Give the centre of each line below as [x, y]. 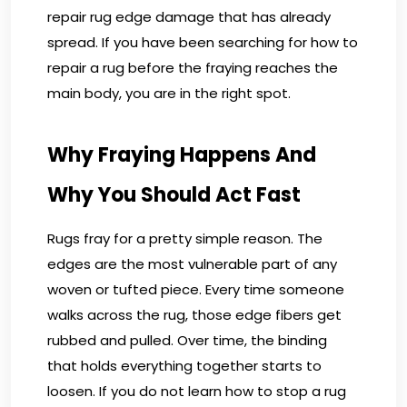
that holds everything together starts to [184, 365]
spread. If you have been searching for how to [203, 42]
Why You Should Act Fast [174, 194]
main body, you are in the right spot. [171, 93]
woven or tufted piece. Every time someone [196, 289]
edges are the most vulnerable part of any [192, 263]
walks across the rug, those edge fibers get [194, 314]
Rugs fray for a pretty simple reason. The [185, 238]
